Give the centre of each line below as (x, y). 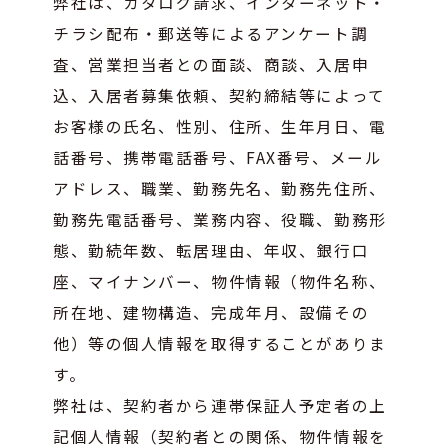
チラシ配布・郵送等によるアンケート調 (211, 32)
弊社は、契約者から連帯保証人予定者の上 (220, 404)
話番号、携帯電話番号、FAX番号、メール (218, 156)
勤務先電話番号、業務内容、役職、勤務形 (220, 218)
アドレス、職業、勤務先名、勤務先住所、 (220, 187)
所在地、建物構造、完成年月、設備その (211, 311)
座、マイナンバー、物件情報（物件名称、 (220, 280)
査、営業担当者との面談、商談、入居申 (211, 63)
